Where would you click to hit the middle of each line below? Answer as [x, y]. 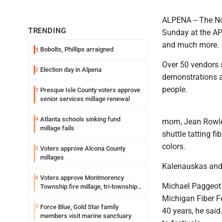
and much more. [191, 45]
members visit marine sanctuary [86, 216]
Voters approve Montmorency [82, 178]
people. [175, 89]
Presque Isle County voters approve [90, 90]
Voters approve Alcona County [83, 148]
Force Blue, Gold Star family [79, 207]
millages [52, 157]
